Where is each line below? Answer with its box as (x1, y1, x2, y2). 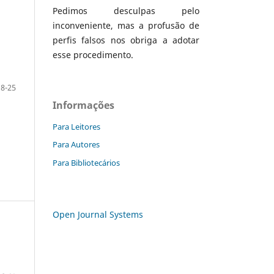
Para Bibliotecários (53, 157, 120, 169)
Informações (53, 98, 114, 112)
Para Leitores (53, 120, 100, 132)
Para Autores (53, 139, 100, 150)
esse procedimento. (53, 48, 133, 61)
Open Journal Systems (53, 209, 143, 221)
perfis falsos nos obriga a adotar (53, 34, 199, 46)
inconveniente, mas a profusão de (53, 19, 199, 31)
